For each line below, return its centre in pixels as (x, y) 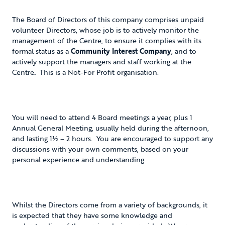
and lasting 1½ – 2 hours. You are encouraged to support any (113, 138)
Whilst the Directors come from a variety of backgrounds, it (110, 204)
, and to (184, 51)
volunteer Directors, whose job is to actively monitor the (105, 30)
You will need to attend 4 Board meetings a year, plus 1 (102, 117)
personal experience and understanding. (79, 159)
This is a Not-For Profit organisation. (99, 72)
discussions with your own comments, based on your (100, 149)
